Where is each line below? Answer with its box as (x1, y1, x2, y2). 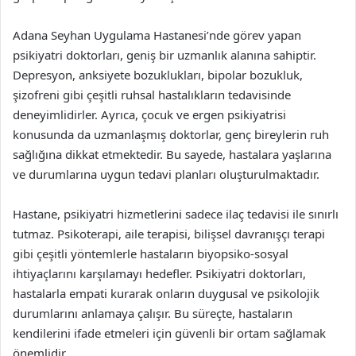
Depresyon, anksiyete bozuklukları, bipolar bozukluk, (13, 66, 303, 83)
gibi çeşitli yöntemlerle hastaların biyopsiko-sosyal (13, 245, 288, 261)
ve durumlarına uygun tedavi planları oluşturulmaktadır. (13, 165, 319, 182)
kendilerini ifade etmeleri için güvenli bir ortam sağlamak (13, 324, 326, 341)
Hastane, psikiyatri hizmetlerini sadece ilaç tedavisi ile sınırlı (13, 205, 339, 222)
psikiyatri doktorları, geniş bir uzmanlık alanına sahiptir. (13, 46, 316, 63)
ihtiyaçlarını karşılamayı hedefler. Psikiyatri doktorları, (13, 265, 306, 281)
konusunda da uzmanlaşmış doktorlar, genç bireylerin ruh (13, 126, 329, 142)
